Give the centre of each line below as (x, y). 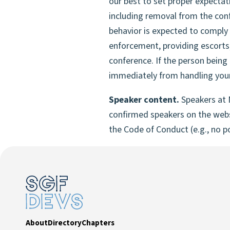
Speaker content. (144, 100)
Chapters (98, 223)
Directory (65, 223)
